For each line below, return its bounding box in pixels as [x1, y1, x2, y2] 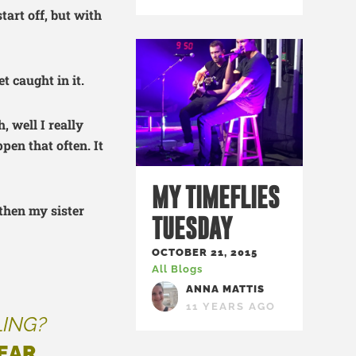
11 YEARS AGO [186, 300, 277, 312]
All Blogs [152, 263, 203, 275]
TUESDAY [152, 213, 232, 243]
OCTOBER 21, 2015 [152, 246, 257, 258]
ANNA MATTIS [186, 283, 265, 295]
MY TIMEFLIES [152, 182, 280, 212]
